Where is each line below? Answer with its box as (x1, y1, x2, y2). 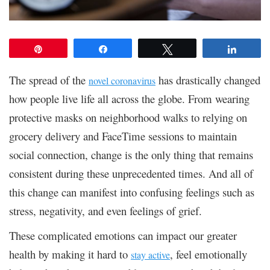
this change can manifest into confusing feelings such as (9, 184, 254, 199)
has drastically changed (155, 72, 260, 87)
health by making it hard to (9, 246, 131, 262)
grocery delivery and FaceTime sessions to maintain (9, 128, 237, 143)
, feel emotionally (170, 246, 247, 262)
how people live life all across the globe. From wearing (9, 90, 250, 106)
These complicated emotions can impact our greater (9, 227, 237, 243)
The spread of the (9, 72, 89, 87)
